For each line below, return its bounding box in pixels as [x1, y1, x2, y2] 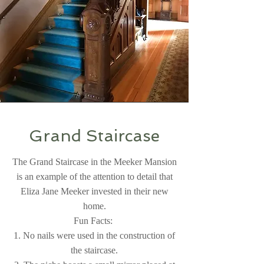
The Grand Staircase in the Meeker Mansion [12, 157, 177, 167]
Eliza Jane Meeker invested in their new [20, 186, 169, 196]
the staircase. [71, 245, 118, 255]
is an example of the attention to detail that [16, 171, 173, 181]
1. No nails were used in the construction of [14, 230, 175, 240]
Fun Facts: [74, 216, 115, 226]
